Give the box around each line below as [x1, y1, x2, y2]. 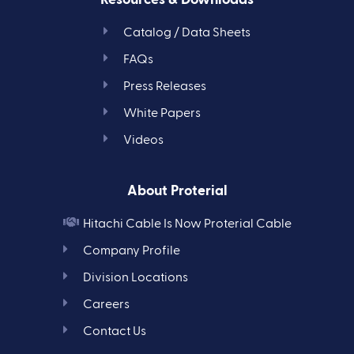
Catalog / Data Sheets [123, 26, 250, 40]
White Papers [123, 107, 201, 120]
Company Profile [82, 244, 180, 258]
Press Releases [123, 80, 206, 93]
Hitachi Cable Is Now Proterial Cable [82, 217, 292, 231]
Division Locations [82, 271, 188, 284]
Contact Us [82, 325, 146, 338]
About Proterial [126, 183, 228, 198]
